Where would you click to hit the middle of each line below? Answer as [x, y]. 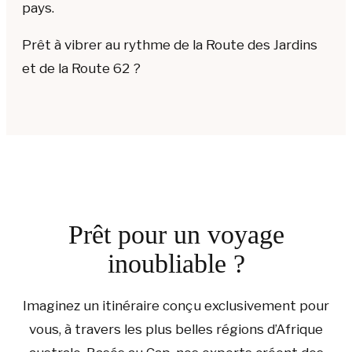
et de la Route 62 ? [81, 69]
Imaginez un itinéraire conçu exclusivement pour [176, 306]
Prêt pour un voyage [176, 235]
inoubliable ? [176, 264]
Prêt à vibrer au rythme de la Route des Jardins [170, 45]
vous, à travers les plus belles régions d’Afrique [176, 330]
